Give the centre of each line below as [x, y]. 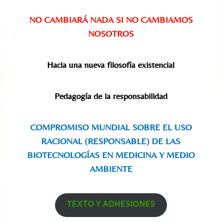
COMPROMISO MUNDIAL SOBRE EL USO [111, 127]
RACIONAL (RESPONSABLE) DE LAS [111, 141]
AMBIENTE [111, 168]
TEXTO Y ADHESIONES [111, 205]
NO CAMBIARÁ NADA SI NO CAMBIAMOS [111, 19]
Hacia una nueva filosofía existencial [111, 64]
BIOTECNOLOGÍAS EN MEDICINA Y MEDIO [111, 155]
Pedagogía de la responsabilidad [111, 96]
